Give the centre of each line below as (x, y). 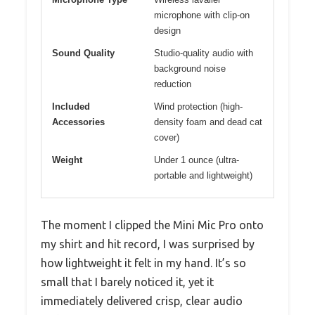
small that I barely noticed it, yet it (127, 282)
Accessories (78, 122)
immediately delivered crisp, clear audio (142, 301)
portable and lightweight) (203, 175)
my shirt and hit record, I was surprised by (148, 244)
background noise (190, 68)
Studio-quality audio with (204, 53)
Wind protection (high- (198, 106)
